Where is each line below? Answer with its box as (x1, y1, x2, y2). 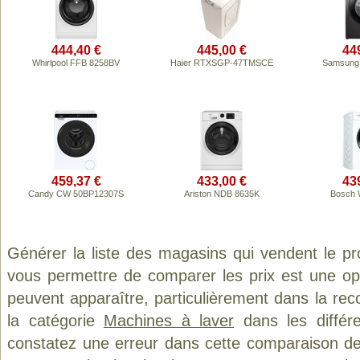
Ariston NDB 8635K (183, 189, 260, 198)
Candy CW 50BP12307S (28, 189, 124, 198)
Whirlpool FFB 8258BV (32, 58, 120, 67)
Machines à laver (104, 312, 234, 329)
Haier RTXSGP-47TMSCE (170, 58, 273, 67)
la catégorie (7, 312, 104, 329)
